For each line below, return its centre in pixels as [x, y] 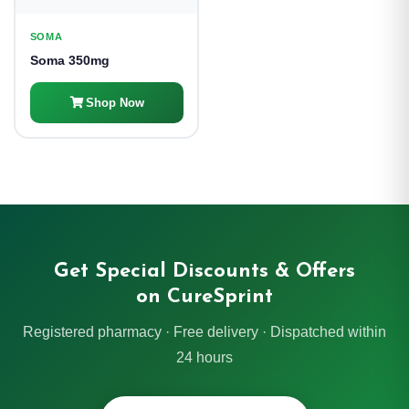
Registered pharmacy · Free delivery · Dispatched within [204, 332]
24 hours [204, 357]
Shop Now [115, 102]
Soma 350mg [69, 60]
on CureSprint [204, 297]
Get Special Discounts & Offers [204, 272]
